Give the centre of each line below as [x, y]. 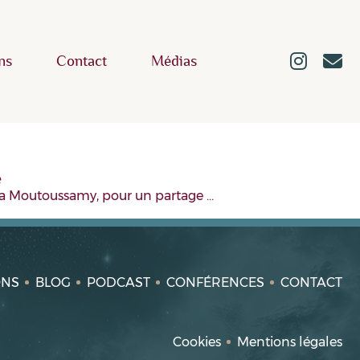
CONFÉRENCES [215, 282]
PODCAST [119, 282]
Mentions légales [290, 342]
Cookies [197, 342]
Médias [174, 61]
